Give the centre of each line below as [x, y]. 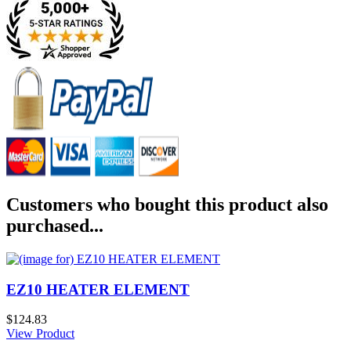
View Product [40, 334]
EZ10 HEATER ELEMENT [98, 289]
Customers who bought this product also [167, 204]
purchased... [55, 226]
